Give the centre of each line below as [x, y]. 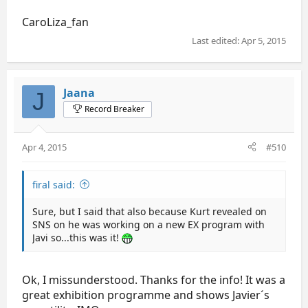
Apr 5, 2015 [264, 40]
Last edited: [217, 40]
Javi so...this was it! [77, 237]
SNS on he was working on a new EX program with [148, 224]
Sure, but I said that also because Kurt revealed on [150, 211]
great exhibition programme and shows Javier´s [146, 295]
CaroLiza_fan [55, 22]
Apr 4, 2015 [44, 147]
